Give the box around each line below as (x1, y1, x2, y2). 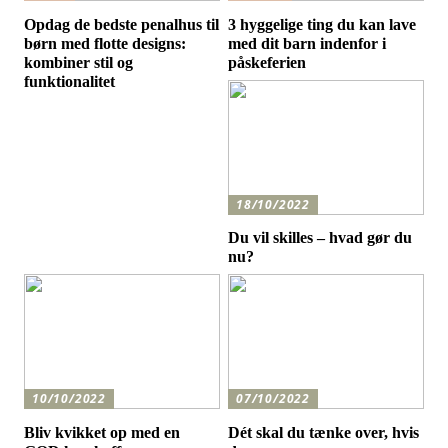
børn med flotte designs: (24, 34, 187, 52)
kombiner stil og (24, 53, 134, 71)
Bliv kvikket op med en (24, 423, 181, 441)
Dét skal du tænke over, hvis (228, 423, 420, 441)
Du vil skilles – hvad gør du (228, 229, 413, 247)
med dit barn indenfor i (228, 34, 387, 52)
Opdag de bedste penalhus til (24, 15, 220, 33)
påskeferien (228, 53, 307, 71)
